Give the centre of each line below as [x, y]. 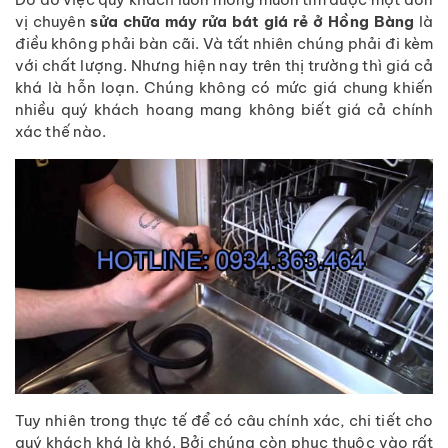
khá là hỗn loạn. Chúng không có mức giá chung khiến [224, 87]
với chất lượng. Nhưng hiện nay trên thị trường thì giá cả [224, 65]
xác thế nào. [61, 131]
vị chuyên [53, 21]
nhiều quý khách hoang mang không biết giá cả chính [224, 109]
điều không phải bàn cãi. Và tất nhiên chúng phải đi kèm [224, 43]
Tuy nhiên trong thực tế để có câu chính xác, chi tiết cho [224, 421]
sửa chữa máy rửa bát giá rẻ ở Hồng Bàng [252, 21]
